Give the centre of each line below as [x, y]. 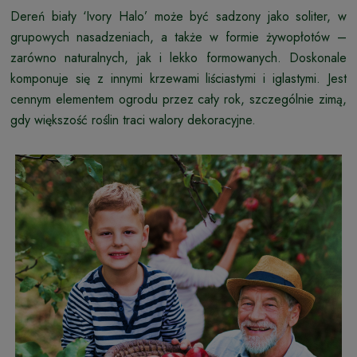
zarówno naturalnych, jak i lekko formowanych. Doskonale [178, 57]
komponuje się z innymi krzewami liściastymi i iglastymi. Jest [178, 78]
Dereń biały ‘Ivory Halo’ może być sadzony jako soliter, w [178, 16]
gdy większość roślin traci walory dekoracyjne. [133, 120]
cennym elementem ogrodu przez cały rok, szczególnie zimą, [178, 99]
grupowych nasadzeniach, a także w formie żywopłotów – [178, 37]
